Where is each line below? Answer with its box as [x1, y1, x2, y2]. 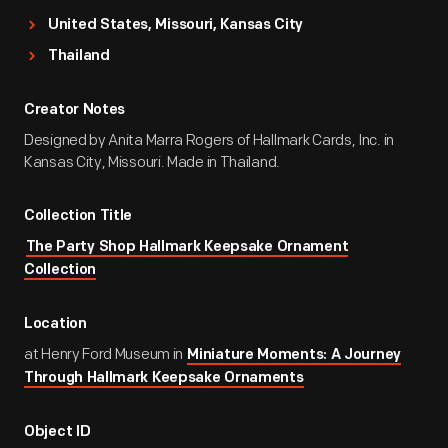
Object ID [24, 425, 91, 440]
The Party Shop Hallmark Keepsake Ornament [25, 240, 349, 255]
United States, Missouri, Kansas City [48, 18, 304, 33]
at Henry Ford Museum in [24, 345, 186, 364]
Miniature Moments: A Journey [187, 348, 401, 363]
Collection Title [24, 209, 133, 224]
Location [24, 317, 87, 332]
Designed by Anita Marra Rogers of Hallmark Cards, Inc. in [24, 131, 394, 150]
